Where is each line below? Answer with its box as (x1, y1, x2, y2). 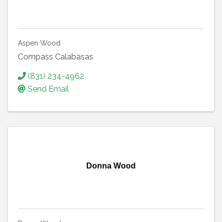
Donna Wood (86, 162, 136, 170)
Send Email (28, 84, 69, 94)
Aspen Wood (18, 39, 60, 47)
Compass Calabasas (18, 52, 93, 62)
